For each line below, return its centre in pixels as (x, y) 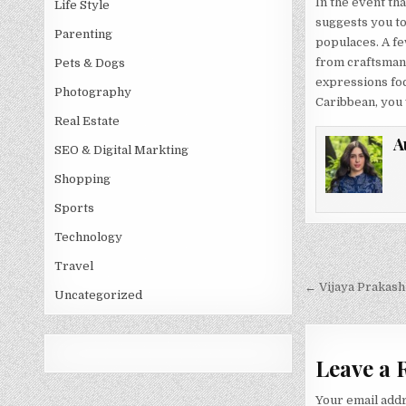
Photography (93, 92)
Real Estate (87, 121)
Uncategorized (99, 295)
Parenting (84, 34)
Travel (74, 266)
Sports (75, 208)
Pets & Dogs (90, 63)
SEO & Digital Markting (122, 150)
